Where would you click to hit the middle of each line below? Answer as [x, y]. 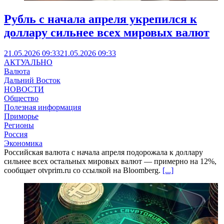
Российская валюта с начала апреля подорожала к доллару [103, 152]
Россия [16, 134]
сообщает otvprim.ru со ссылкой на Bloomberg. [83, 170]
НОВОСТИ [24, 89]
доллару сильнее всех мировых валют [107, 32]
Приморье [21, 116]
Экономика [23, 143]
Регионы [19, 125]
